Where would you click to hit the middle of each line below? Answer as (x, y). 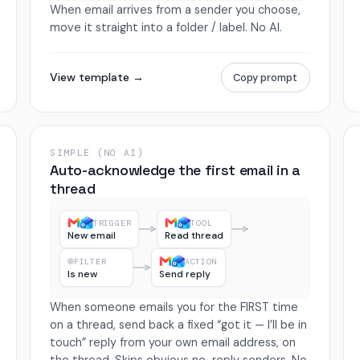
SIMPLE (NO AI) (97, 152)
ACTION (201, 261)
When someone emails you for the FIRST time (174, 307)
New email (91, 235)
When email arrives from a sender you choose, (176, 9)
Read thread (194, 235)
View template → (97, 77)
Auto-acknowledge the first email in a (176, 170)
